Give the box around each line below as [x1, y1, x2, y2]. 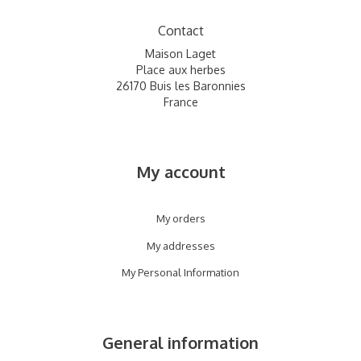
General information [102, 332, 259, 354]
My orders [156, 212, 205, 226]
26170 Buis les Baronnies [115, 78, 246, 93]
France [163, 94, 198, 109]
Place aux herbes [135, 62, 226, 77]
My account [135, 160, 226, 182]
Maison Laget [145, 46, 216, 60]
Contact [157, 22, 204, 39]
